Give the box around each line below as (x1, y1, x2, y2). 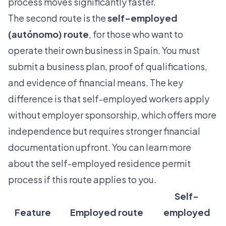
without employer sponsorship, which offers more (8, 109, 216, 121)
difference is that (8, 93, 82, 105)
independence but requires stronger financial (8, 125, 200, 137)
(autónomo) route (8, 28, 89, 40)
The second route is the (8, 12, 107, 24)
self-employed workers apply (82, 93, 209, 105)
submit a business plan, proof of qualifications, (8, 61, 207, 73)
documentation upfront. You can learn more (8, 141, 191, 153)
